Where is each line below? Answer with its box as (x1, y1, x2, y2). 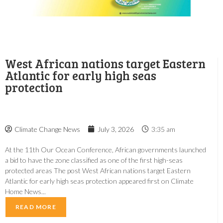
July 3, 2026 (98, 124, 134, 133)
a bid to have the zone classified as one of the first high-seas (5, 155, 183, 164)
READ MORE (15, 203, 56, 211)
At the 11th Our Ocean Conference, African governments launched (5, 145, 206, 154)
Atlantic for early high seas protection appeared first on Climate (5, 176, 194, 185)
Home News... (5, 187, 46, 196)
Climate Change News (14, 124, 80, 133)
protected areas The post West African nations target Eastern (5, 166, 191, 175)
